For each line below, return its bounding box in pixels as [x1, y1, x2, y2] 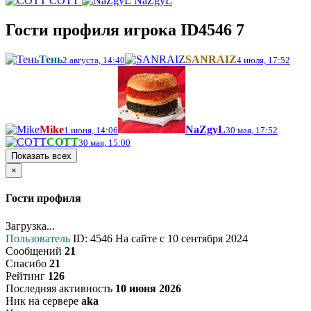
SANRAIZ [185, 53, 237, 66]
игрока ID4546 [124, 21, 232, 40]
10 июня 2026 [115, 282, 181, 294]
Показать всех [11, 151, 72, 162]
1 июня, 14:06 [64, 125, 118, 136]
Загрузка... [6, 219, 55, 232]
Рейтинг [6, 269, 45, 282]
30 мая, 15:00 [78, 137, 131, 149]
